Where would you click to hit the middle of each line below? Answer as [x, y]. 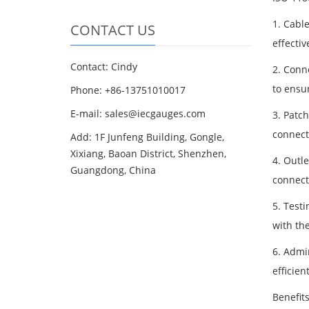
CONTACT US [113, 30]
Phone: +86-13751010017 [128, 90]
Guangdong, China [113, 170]
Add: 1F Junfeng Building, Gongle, [147, 137]
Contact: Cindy [104, 67]
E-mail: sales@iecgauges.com [138, 113]
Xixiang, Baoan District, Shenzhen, [148, 153]
